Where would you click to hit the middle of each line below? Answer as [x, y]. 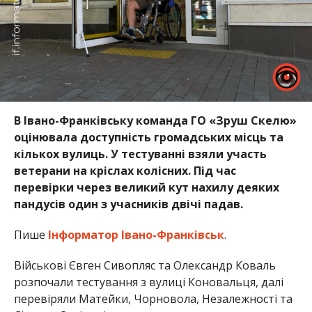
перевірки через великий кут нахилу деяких [146, 187]
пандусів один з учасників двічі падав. [128, 204]
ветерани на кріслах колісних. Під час [125, 170]
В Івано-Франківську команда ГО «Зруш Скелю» [155, 120]
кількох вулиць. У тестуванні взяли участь [140, 154]
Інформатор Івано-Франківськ [136, 234]
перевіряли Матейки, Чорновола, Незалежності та [153, 298]
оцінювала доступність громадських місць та [148, 137]
